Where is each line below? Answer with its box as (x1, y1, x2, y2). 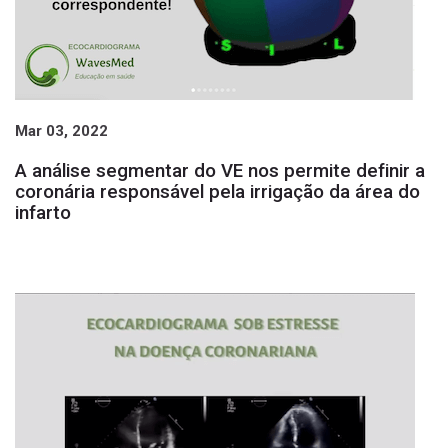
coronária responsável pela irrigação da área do (15, 180, 420, 203)
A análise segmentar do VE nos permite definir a (15, 159, 425, 182)
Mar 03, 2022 (15, 121, 108, 140)
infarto (15, 201, 71, 224)
